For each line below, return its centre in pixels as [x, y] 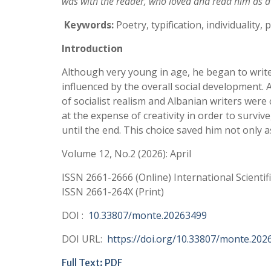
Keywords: [88, 25]
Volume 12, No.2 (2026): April [126, 154]
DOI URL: [84, 239]
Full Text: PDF [92, 263]
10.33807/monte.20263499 [148, 215]
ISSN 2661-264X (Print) [113, 192]
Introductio [89, 48]
